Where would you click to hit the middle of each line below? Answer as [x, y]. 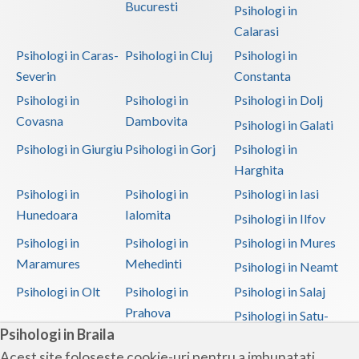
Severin [36, 75]
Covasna [40, 121]
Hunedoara [47, 215]
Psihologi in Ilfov [279, 218]
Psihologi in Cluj [168, 54]
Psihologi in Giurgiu [69, 149]
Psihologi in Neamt [286, 267]
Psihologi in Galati [283, 124]
